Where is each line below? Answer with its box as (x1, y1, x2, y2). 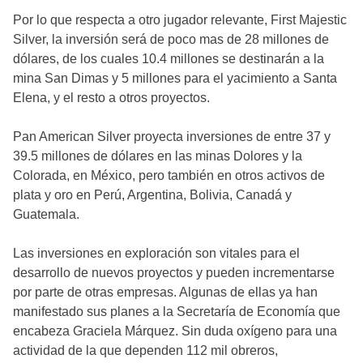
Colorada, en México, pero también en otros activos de (13, 168, 325, 182)
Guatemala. (13, 207, 79, 221)
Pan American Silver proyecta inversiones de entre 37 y (13, 129, 331, 143)
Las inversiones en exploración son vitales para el (13, 246, 300, 260)
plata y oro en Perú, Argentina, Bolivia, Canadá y (13, 187, 292, 202)
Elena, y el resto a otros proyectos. (13, 90, 210, 105)
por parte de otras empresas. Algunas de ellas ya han (13, 284, 318, 299)
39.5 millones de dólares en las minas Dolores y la (13, 148, 302, 163)
